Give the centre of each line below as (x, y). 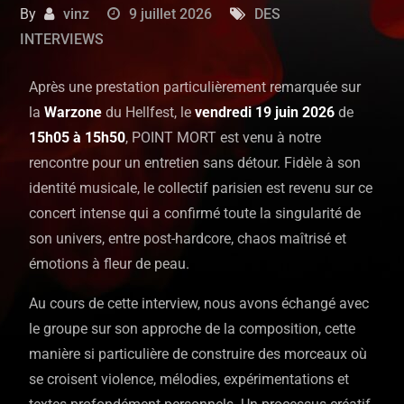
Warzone (73, 112)
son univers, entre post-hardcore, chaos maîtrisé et (188, 239)
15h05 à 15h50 (78, 138)
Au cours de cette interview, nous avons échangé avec (199, 303)
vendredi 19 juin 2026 (265, 112)
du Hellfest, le (149, 112)
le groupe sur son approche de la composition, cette (193, 329)
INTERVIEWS (62, 39)
